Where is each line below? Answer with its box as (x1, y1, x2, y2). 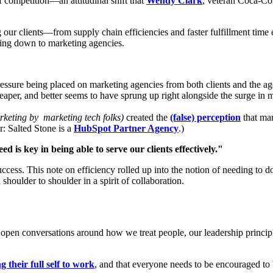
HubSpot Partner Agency (74, 122, 179, 133)
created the (124, 112, 170, 122)
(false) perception (170, 112, 241, 122)
